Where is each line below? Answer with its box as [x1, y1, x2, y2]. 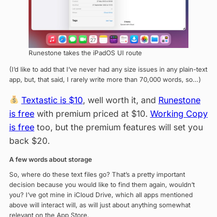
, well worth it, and [82, 94, 158, 105]
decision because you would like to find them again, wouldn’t [9, 180, 195, 188]
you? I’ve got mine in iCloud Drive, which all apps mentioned [9, 190, 193, 199]
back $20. [9, 135, 50, 146]
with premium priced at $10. [34, 108, 150, 119]
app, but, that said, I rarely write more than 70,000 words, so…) [9, 75, 201, 83]
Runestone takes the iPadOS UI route [28, 48, 142, 57]
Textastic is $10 [21, 94, 83, 105]
